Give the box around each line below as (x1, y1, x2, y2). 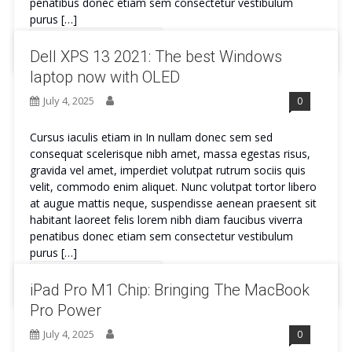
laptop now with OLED (29, 68, 180, 86)
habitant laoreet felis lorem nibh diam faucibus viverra (29, 212, 302, 227)
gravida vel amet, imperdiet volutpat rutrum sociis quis (29, 163, 306, 178)
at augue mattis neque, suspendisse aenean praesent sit (29, 196, 317, 211)
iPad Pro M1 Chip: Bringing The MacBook (29, 280, 310, 299)
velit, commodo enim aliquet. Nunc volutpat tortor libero (29, 179, 317, 194)
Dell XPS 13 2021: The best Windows (29, 47, 282, 66)
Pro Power (29, 301, 101, 320)
